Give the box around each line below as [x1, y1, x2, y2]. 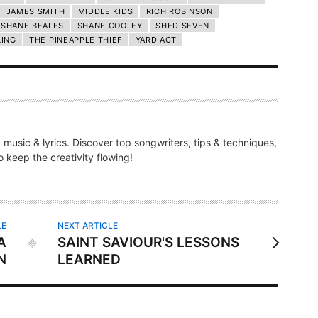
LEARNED [57, 251, 121, 268]
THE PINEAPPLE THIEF [29, 34, 123, 45]
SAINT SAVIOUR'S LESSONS [57, 234, 240, 251]
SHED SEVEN [155, 20, 210, 31]
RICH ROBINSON [146, 6, 213, 16]
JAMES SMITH [6, 6, 65, 16]
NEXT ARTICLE [57, 219, 119, 231]
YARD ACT [135, 34, 177, 45]
